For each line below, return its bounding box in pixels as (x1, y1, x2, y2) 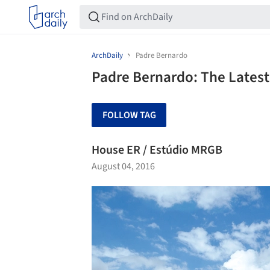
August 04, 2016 (92, 160, 155, 173)
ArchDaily (92, 50, 123, 61)
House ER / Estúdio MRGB (92, 142, 222, 159)
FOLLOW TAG (102, 108, 156, 122)
